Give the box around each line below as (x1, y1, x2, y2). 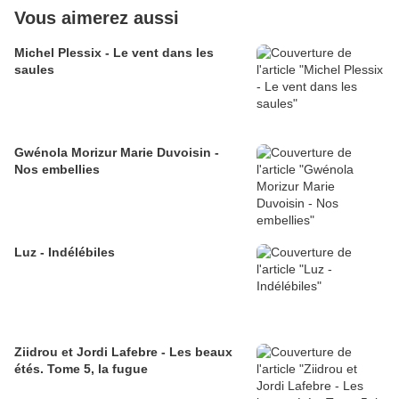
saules (14, 62, 54, 77)
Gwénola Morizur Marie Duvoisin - (14, 145, 219, 160)
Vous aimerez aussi (14, 8, 179, 28)
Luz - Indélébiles (14, 245, 115, 260)
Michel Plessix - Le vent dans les (14, 45, 214, 61)
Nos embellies (14, 162, 100, 177)
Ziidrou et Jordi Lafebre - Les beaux (14, 345, 232, 360)
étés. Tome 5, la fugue (14, 362, 148, 377)
